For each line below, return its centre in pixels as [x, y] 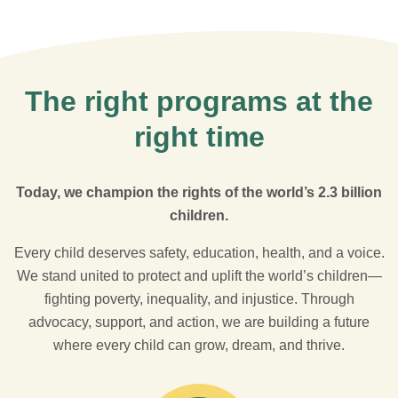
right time [199, 137]
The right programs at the [199, 101]
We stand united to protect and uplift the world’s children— [199, 276]
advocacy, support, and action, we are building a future [199, 322]
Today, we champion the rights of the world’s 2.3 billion [199, 192]
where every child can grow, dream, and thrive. [199, 345]
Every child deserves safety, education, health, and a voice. [199, 253]
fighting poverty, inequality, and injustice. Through [199, 299]
